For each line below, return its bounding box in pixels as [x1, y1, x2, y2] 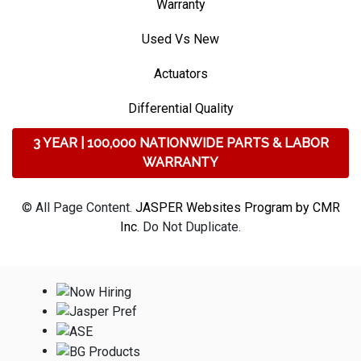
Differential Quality [127, 100, 234, 116]
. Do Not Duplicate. [137, 218, 241, 234]
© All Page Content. [21, 199, 135, 215]
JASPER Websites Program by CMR [135, 199, 340, 215]
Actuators [153, 65, 208, 81]
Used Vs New [142, 31, 219, 47]
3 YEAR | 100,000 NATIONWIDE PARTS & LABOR [32, 135, 329, 151]
